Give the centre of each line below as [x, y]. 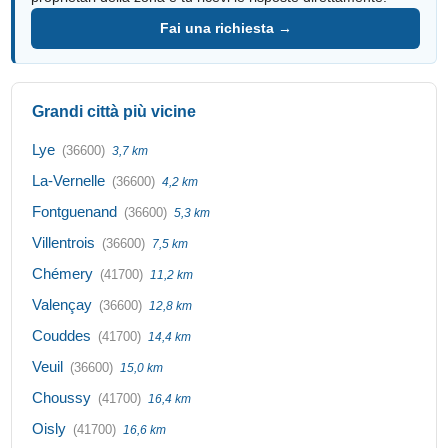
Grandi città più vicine [114, 111]
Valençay [62, 304]
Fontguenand [75, 211]
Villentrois [64, 242]
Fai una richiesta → [225, 27]
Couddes [62, 335]
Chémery [63, 273]
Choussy [62, 397]
